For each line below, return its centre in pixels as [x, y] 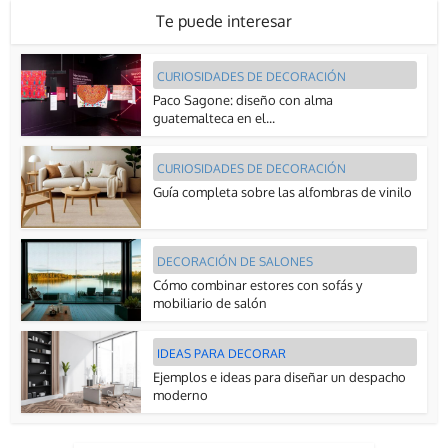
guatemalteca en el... [214, 118]
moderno [181, 394]
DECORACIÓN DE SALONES [235, 261]
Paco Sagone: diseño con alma [243, 100]
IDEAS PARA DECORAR [222, 353]
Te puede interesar [224, 21]
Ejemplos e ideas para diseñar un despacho [280, 376]
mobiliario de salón [210, 302]
